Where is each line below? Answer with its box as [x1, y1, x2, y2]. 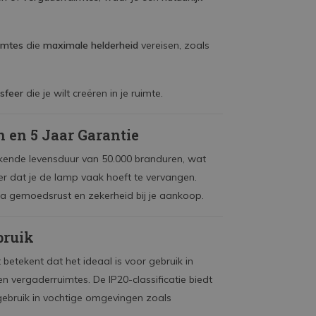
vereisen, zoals [138, 39, 209, 51]
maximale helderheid [43, 39, 138, 51]
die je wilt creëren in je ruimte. [23, 87, 163, 99]
